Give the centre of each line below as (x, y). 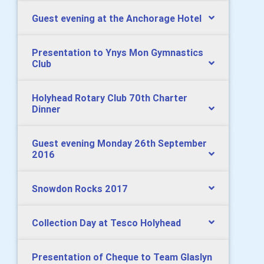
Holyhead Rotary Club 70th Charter (110, 98)
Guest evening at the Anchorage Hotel (117, 19)
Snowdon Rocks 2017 (80, 189)
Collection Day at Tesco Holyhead (106, 223)
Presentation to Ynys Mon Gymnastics (118, 53)
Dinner (46, 109)
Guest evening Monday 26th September (119, 143)
